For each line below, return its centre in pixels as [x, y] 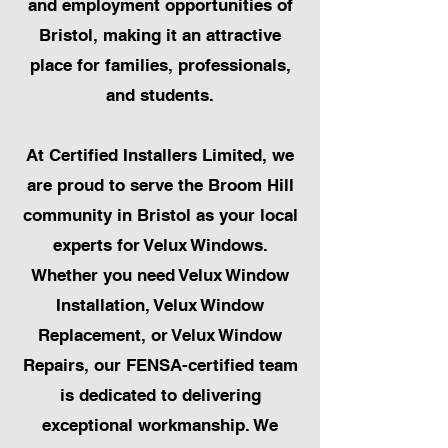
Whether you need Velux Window [160, 275]
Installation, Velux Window [160, 305]
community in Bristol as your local [160, 215]
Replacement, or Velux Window [160, 335]
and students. [160, 95]
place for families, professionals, [160, 65]
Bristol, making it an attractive [160, 35]
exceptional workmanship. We [160, 425]
